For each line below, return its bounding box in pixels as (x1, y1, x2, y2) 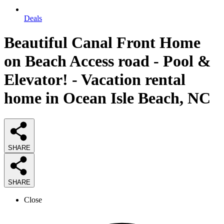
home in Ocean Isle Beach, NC (4, 89, 210, 107)
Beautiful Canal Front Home (4, 33, 200, 52)
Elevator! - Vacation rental (4, 70, 185, 89)
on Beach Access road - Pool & (4, 52, 211, 70)
